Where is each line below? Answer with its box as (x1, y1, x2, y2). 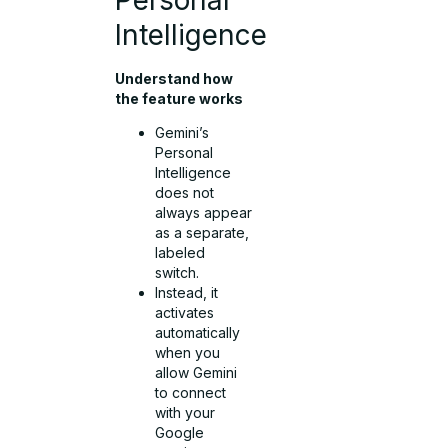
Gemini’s (155, 124, 210, 142)
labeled (155, 244, 206, 262)
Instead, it (155, 284, 219, 302)
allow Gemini (155, 364, 238, 382)
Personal (155, 144, 214, 162)
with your (155, 404, 216, 422)
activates (155, 304, 215, 322)
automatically (155, 324, 241, 342)
